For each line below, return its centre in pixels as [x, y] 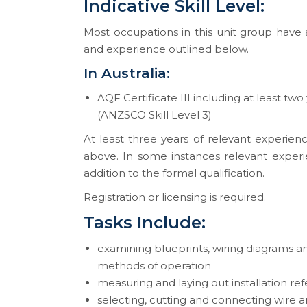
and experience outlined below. [166, 49]
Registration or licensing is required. [175, 197]
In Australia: [127, 73]
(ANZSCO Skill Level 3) [155, 115]
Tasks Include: [145, 222]
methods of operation [154, 266]
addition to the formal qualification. [174, 173]
